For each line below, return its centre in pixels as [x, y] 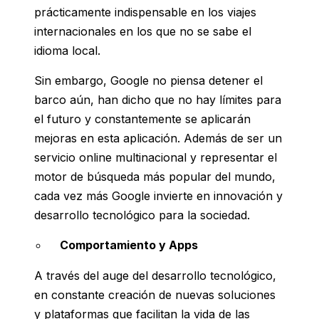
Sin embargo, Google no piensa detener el [148, 81]
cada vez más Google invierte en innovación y [158, 196]
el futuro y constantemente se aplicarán [142, 119]
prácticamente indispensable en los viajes [145, 12]
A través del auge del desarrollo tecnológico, [155, 276]
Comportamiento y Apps [129, 245]
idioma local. [67, 51]
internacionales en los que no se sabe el [143, 32]
